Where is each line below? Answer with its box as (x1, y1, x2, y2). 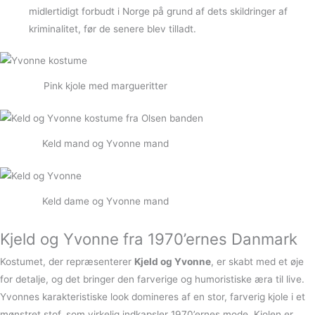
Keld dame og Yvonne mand (42, 195, 169, 207)
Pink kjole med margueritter (44, 80, 167, 92)
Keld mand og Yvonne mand (42, 137, 169, 149)
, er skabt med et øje (211, 256, 304, 268)
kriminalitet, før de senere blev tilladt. (29, 22, 197, 34)
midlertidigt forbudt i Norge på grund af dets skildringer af (29, 5, 288, 17)
